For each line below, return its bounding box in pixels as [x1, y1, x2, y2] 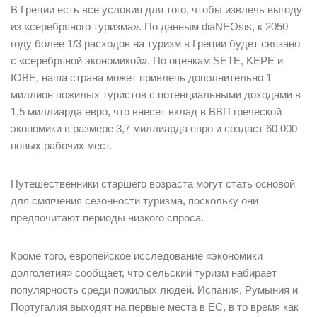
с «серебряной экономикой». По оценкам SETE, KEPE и [11, 54, 283, 67]
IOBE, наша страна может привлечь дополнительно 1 [11, 71, 272, 84]
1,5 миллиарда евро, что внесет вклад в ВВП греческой [11, 105, 282, 118]
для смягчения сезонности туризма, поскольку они [11, 195, 258, 207]
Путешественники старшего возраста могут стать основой [11, 178, 295, 190]
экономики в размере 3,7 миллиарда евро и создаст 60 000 [11, 122, 297, 135]
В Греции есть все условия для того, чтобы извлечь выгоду [11, 4, 302, 16]
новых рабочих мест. [11, 139, 112, 152]
